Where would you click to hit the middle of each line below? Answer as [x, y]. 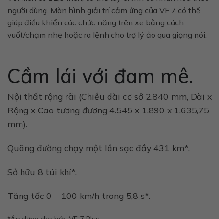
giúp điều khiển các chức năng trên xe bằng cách [96, 23]
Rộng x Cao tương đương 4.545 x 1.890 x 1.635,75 [108, 110]
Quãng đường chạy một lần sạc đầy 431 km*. [99, 147]
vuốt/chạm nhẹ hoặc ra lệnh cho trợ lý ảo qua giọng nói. [107, 35]
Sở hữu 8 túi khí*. [42, 171]
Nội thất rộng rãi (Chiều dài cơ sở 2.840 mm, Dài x [109, 97]
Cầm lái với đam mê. [100, 76]
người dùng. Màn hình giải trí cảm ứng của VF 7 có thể [104, 11]
